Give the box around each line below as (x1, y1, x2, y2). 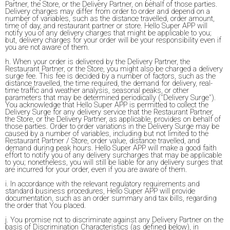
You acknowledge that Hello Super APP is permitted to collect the (5, 100, 208, 110)
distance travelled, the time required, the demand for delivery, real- (5, 79, 213, 88)
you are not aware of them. (5, 43, 89, 52)
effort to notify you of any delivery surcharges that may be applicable (5, 150, 222, 160)
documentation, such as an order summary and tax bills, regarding (5, 194, 217, 203)
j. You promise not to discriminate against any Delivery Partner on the (5, 215, 223, 225)
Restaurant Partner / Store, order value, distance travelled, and (5, 136, 200, 146)
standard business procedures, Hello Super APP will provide (5, 186, 195, 196)
